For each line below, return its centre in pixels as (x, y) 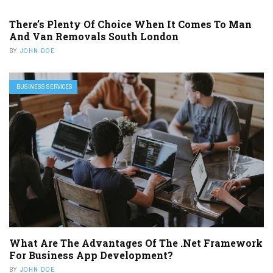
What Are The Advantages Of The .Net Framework (136, 243)
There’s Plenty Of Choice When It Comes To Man (130, 24)
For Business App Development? (91, 255)
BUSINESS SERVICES (44, 87)
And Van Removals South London (94, 37)
